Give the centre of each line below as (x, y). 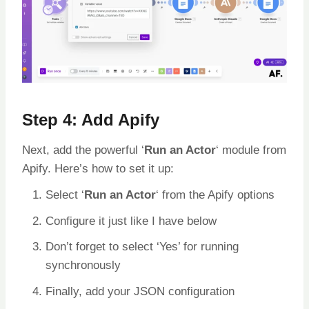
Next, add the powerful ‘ (83, 150)
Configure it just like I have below (131, 221)
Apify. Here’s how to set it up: (98, 169)
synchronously (83, 266)
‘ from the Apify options (215, 195)
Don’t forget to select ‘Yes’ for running (142, 247)
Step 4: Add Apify (91, 120)
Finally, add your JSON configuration (140, 292)
